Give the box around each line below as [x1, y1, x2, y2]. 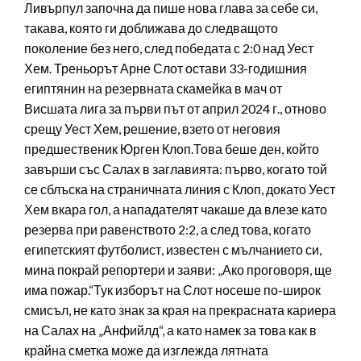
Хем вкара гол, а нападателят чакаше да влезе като [24, 201, 327, 217]
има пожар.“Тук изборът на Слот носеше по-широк [24, 281, 321, 297]
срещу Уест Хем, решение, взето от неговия [24, 120, 280, 136]
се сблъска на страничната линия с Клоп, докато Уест [24, 180, 335, 197]
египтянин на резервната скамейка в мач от [24, 80, 282, 96]
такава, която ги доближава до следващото [24, 19, 278, 35]
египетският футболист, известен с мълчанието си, [24, 241, 322, 257]
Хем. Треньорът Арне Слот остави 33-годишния [24, 60, 307, 76]
